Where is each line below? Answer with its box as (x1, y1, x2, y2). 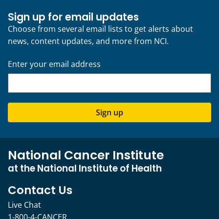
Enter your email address (8, 58, 101, 69)
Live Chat (8, 199, 41, 210)
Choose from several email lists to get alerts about (8, 23, 193, 34)
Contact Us (8, 182, 72, 198)
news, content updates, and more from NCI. (8, 35, 169, 46)
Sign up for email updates (8, 9, 139, 24)
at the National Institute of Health (8, 161, 162, 175)
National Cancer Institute (8, 146, 164, 164)
